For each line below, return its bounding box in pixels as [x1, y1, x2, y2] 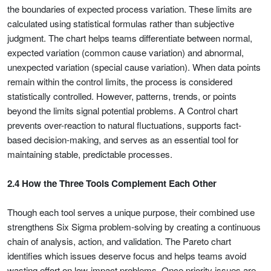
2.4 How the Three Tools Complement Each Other [7, 177, 217, 190]
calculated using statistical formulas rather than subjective [7, 17, 234, 30]
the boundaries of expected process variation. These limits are [7, 2, 252, 15]
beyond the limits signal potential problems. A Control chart [7, 104, 238, 117]
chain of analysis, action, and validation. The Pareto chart [7, 235, 231, 247]
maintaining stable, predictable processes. [7, 148, 172, 160]
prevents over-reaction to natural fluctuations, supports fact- [7, 119, 241, 131]
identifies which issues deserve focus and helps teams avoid [7, 249, 246, 262]
